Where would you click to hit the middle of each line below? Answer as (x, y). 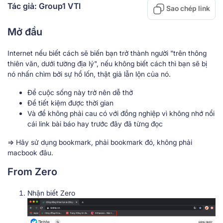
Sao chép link (188, 8)
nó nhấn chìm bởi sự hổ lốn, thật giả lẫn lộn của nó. (89, 74)
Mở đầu (25, 32)
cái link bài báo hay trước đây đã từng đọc (95, 124)
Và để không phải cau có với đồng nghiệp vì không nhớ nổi (121, 113)
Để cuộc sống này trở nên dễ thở (80, 92)
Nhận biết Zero (51, 193)
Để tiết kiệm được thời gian (70, 103)
